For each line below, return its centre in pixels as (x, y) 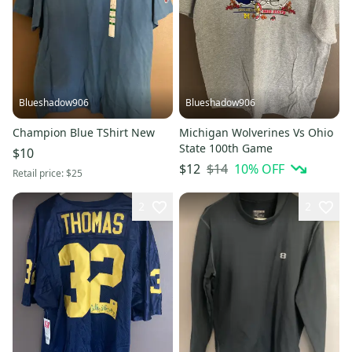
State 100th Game (226, 148)
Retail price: (39, 174)
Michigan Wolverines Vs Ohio (256, 133)
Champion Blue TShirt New (84, 133)
